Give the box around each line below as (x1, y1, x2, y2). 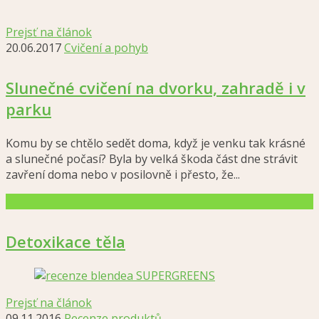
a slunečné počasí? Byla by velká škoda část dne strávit (6, 151, 298, 167)
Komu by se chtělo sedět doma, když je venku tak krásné (6, 135, 305, 151)
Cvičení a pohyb (64, 40, 148, 56)
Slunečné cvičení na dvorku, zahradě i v (6, 77, 305, 98)
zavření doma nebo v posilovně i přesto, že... (6, 167, 240, 182)
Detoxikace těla (6, 231, 125, 252)
